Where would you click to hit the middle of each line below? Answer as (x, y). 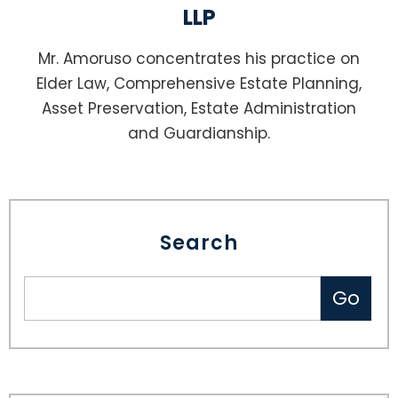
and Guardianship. (199, 134)
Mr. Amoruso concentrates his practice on (199, 59)
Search (199, 243)
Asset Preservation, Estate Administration (199, 109)
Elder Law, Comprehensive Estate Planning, (199, 84)
